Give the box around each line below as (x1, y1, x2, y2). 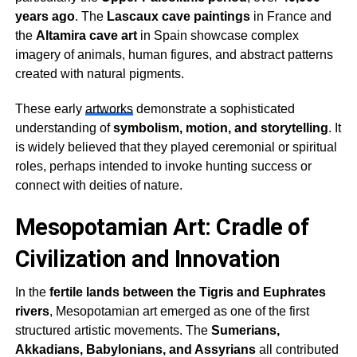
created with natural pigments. (14, 67, 184, 81)
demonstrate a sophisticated (132, 102, 295, 116)
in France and (249, 10, 331, 24)
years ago (14, 10, 75, 24)
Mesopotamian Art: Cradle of (14, 214, 310, 241)
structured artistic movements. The (14, 324, 211, 338)
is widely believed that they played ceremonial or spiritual (14, 140, 337, 155)
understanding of (14, 121, 113, 135)
